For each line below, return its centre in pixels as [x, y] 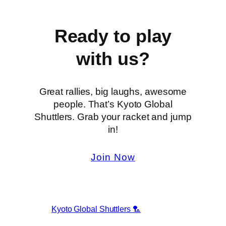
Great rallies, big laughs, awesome [113, 91]
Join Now [113, 157]
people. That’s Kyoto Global [113, 104]
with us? [113, 59]
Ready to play [113, 36]
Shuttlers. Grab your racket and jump [113, 117]
